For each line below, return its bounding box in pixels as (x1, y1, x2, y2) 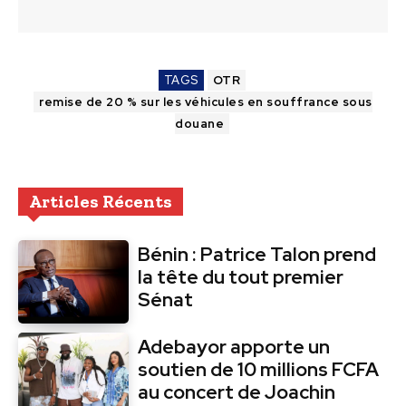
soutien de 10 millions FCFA (138, 356, 380, 382)
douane (175, 116, 224, 132)
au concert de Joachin (138, 379, 336, 404)
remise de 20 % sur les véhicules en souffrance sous (39, 94, 372, 111)
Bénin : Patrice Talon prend (138, 242, 377, 267)
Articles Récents (29, 190, 172, 213)
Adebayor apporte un (138, 333, 331, 359)
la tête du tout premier (138, 265, 344, 290)
